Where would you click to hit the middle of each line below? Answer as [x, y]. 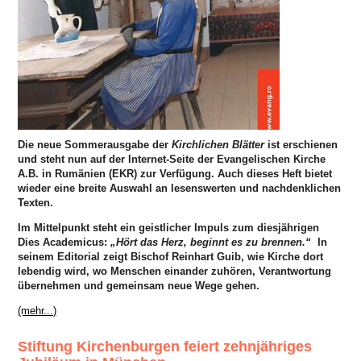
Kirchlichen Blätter [218, 144]
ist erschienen [301, 144]
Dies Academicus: [64, 242]
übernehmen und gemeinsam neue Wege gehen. [139, 285]
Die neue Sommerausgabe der [95, 144]
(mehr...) [37, 310]
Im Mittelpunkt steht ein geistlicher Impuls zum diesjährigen [169, 227]
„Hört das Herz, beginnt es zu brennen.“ [211, 242]
